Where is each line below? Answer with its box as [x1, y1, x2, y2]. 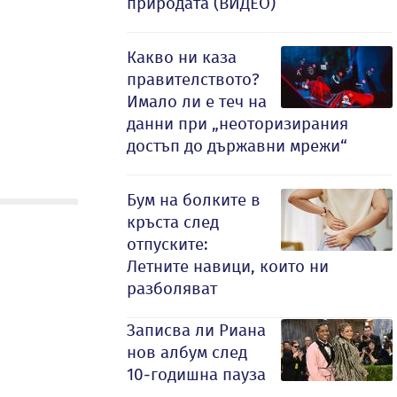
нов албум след [127, 342, 247, 362]
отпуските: [127, 234, 208, 254]
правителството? [127, 69, 260, 90]
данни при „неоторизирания [127, 113, 348, 134]
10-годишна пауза [127, 364, 266, 385]
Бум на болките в [127, 190, 261, 210]
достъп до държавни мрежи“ [127, 136, 347, 156]
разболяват [127, 278, 217, 299]
